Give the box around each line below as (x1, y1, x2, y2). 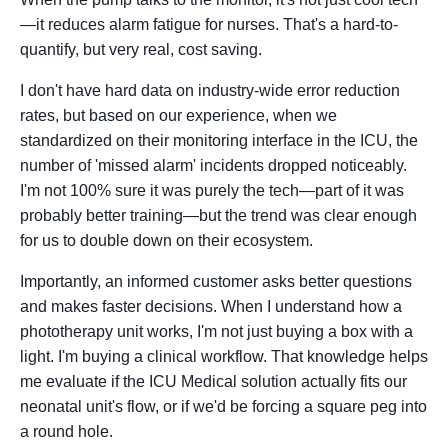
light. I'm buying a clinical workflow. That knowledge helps (20, 348, 428, 366)
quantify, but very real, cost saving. (20, 41, 262, 59)
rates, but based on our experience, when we (20, 107, 337, 125)
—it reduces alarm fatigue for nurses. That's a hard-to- (20, 16, 398, 34)
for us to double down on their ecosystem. (20, 232, 313, 250)
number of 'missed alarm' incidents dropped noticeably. (20, 157, 407, 175)
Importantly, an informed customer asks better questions (20, 273, 412, 291)
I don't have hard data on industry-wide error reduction (20, 82, 400, 100)
